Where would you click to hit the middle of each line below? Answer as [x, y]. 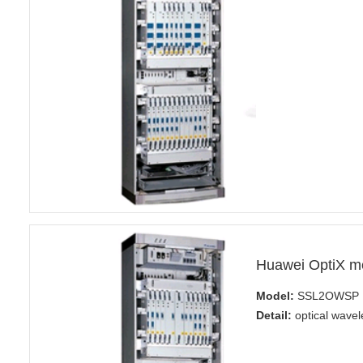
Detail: [273, 315]
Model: [275, 295]
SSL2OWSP [326, 295]
